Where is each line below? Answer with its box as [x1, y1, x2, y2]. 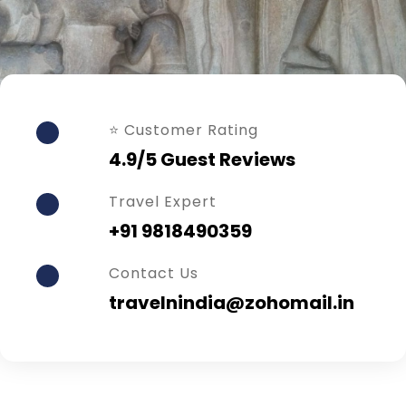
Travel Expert [109, 190, 217, 212]
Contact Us [109, 262, 198, 284]
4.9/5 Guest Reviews [109, 146, 295, 172]
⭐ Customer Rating [109, 119, 258, 140]
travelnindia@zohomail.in [109, 289, 354, 315]
